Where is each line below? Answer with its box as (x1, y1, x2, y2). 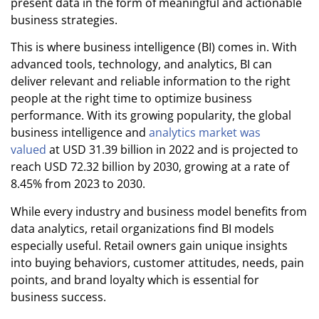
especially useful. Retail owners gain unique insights (11, 237, 288, 253)
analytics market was (149, 125, 261, 141)
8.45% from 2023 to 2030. (11, 176, 145, 192)
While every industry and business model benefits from (11, 203, 307, 219)
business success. (11, 288, 106, 305)
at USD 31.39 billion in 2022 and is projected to (49, 142, 298, 158)
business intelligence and (11, 125, 149, 141)
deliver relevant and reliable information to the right (11, 73, 291, 90)
